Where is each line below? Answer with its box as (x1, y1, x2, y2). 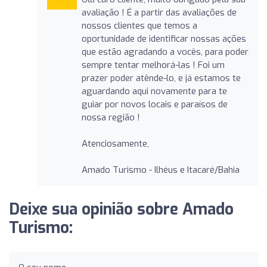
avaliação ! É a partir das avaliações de (81, 6, 237, 18)
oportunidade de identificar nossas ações (81, 32, 246, 45)
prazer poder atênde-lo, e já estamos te (81, 72, 241, 84)
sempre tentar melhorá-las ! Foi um (81, 58, 225, 71)
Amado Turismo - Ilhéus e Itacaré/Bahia (81, 163, 240, 176)
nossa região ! (81, 111, 140, 123)
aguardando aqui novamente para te (81, 85, 227, 97)
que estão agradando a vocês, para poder (81, 45, 249, 58)
